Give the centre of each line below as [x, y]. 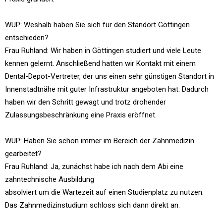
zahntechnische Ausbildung [50, 179]
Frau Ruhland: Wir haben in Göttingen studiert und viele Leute [103, 51]
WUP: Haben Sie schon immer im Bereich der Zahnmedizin [100, 141]
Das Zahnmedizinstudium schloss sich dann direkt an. [92, 205]
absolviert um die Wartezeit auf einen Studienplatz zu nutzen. [104, 192]
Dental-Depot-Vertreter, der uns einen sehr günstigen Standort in [110, 76]
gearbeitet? [23, 154]
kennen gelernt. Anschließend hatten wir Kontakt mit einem [100, 63]
